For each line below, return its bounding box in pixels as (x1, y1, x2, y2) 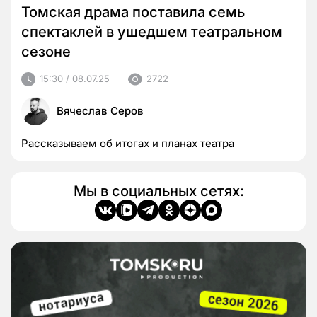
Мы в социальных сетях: (73, 182, 244, 200)
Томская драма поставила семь (21, 3, 245, 21)
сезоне (21, 42, 71, 60)
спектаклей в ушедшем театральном (21, 23, 282, 40)
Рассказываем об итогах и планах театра (21, 136, 234, 150)
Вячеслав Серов (57, 103, 144, 117)
